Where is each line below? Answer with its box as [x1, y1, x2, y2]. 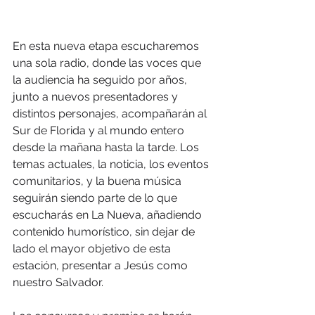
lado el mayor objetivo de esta [13, 241, 174, 255]
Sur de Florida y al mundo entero [13, 123, 187, 137]
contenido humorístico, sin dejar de [13, 224, 198, 238]
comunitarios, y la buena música [13, 174, 184, 188]
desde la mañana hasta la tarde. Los [13, 140, 202, 154]
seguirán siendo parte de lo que [13, 191, 180, 205]
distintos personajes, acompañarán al [13, 106, 210, 120]
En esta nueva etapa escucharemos [13, 39, 202, 53]
